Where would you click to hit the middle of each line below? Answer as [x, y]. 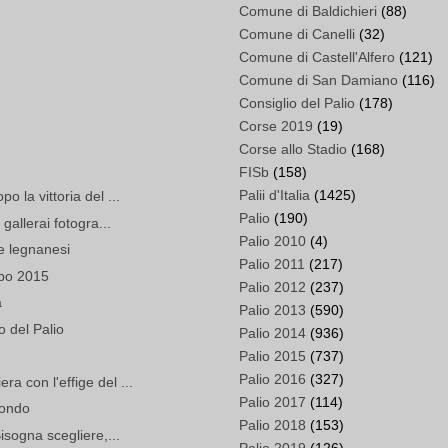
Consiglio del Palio [297, 103]
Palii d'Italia [274, 195]
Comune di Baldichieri [308, 11]
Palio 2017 [272, 402]
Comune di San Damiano [318, 80]
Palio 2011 [272, 264]
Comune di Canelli [297, 34]
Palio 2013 [272, 310]
